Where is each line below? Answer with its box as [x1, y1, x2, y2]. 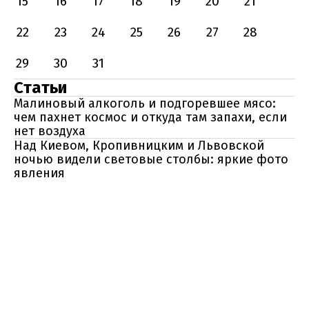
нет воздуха [14, 123, 86, 139]
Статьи [14, 78, 67, 97]
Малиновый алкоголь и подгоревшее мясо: [14, 96, 276, 111]
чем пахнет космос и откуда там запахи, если [14, 110, 287, 125]
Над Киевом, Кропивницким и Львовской [14, 138, 264, 153]
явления [14, 166, 65, 181]
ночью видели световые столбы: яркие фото [14, 152, 288, 167]
